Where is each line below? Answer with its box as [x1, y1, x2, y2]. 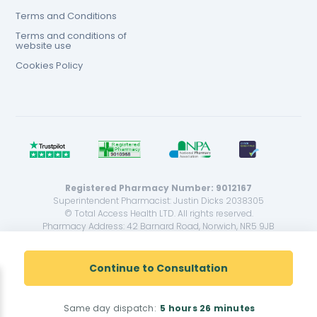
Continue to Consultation [89, 261, 228, 275]
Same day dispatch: [63, 302, 159, 314]
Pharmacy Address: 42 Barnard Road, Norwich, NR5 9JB [42, 220, 275, 232]
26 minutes [200, 302, 255, 314]
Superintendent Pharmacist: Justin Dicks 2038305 [53, 195, 264, 207]
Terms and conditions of [16, 29, 127, 42]
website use [16, 39, 72, 52]
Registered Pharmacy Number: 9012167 [65, 182, 252, 194]
